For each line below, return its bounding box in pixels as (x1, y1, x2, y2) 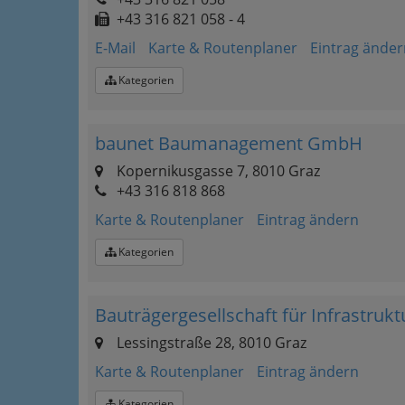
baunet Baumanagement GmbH (95, 131, 363, 155)
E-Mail (95, 38, 136, 58)
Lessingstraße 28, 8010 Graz (113, 333, 306, 353)
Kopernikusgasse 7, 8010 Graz (113, 161, 320, 181)
